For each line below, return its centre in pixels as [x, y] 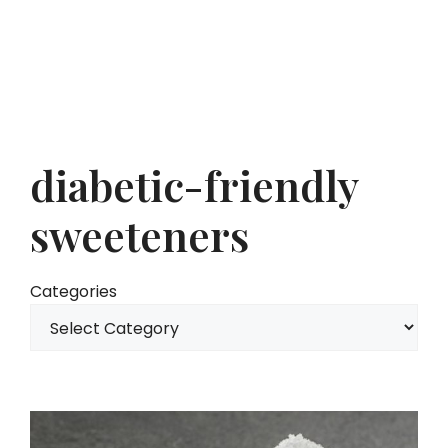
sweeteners [139, 235]
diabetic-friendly [194, 185]
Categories [73, 291]
